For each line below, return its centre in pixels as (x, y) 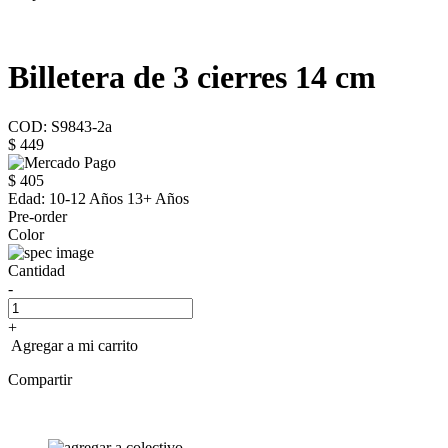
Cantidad (36, 270)
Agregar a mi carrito (73, 345)
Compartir (40, 379)
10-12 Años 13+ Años (117, 198)
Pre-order (37, 216)
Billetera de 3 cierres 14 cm (192, 77)
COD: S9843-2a (60, 126)
